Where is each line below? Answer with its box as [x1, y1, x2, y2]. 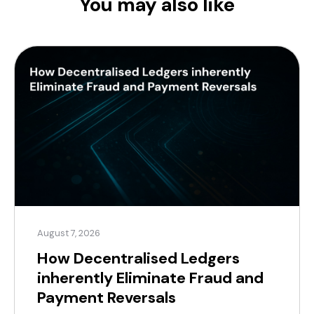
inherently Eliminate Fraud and [37, 268, 264, 289]
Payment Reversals [37, 287, 176, 308]
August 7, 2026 [37, 227, 100, 240]
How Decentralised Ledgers [37, 248, 240, 269]
